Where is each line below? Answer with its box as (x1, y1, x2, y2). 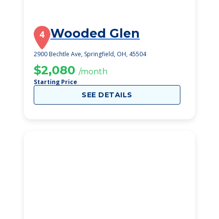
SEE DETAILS (82, 90, 132, 99)
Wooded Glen (50, 26, 140, 41)
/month (79, 67, 108, 76)
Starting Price (34, 78, 77, 86)
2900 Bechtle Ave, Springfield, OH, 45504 (34, 50, 146, 58)
